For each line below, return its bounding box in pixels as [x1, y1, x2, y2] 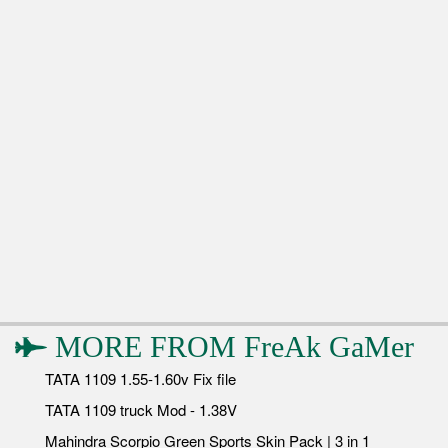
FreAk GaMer [244, 330, 414, 364]
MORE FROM [47, 330, 244, 364]
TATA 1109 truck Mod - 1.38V [45, 399, 237, 421]
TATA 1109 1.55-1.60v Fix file [45, 368, 236, 390]
